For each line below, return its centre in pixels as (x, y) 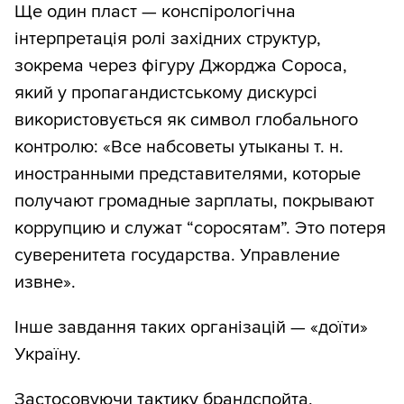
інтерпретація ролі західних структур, (168, 39)
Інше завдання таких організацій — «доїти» (191, 328)
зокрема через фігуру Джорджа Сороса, (181, 66)
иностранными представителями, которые (188, 174)
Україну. (48, 355)
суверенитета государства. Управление (177, 256)
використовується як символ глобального (186, 120)
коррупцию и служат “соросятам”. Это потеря (200, 229)
